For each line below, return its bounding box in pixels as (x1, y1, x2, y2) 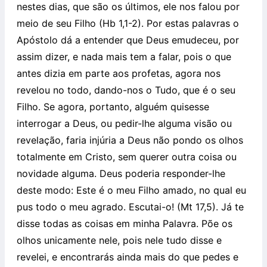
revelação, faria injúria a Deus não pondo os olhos (17, 133, 243, 146)
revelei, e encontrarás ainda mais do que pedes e (17, 250, 238, 263)
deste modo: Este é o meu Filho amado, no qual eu (17, 184, 246, 196)
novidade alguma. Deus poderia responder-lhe (17, 167, 225, 179)
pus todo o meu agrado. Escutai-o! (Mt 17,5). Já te (17, 200, 244, 213)
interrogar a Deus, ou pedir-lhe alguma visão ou (17, 117, 232, 129)
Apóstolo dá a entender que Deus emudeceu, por (17, 33, 239, 46)
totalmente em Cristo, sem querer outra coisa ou (17, 150, 237, 163)
